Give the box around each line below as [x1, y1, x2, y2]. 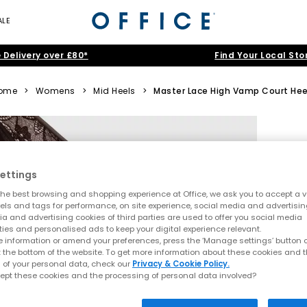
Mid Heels [93, 85, 136, 97]
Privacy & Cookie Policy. [132, 258, 230, 269]
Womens [35, 85, 75, 97]
